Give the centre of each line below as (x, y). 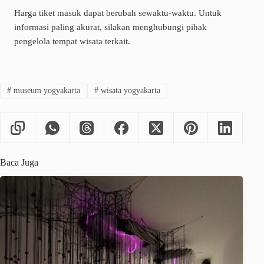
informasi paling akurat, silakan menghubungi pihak (110, 27)
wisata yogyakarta (129, 91)
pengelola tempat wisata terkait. (72, 41)
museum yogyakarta (45, 91)
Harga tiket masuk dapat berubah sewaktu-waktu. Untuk (118, 13)
